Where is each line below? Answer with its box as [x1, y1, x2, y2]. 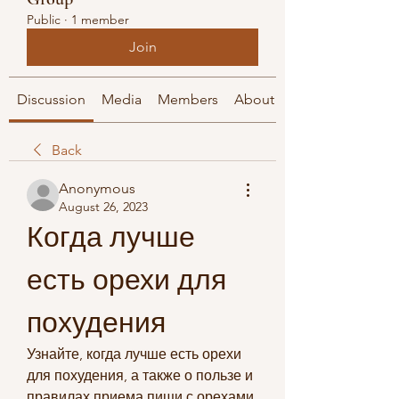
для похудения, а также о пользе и [27, 367, 253, 384]
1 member [71, 12, 129, 28]
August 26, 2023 [59, 199, 148, 215]
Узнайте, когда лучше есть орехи [27, 346, 241, 362]
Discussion [17, 91, 85, 108]
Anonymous [59, 180, 135, 197]
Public [27, 12, 61, 28]
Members [158, 91, 218, 108]
